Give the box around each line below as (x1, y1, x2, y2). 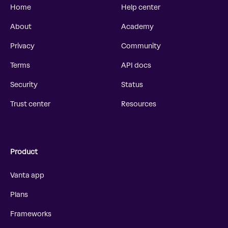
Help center (121, 3, 160, 12)
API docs (121, 61, 151, 70)
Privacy (10, 42, 35, 50)
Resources (121, 100, 156, 108)
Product (10, 148, 38, 156)
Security (10, 80, 38, 89)
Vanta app (10, 171, 44, 180)
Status (121, 80, 143, 89)
